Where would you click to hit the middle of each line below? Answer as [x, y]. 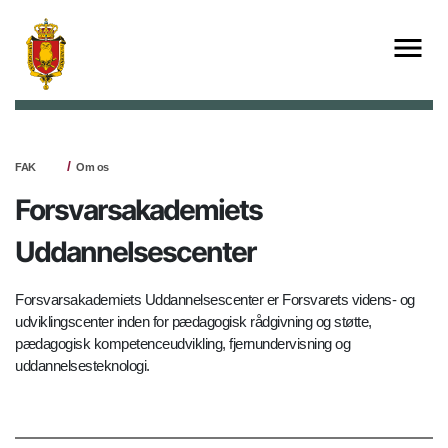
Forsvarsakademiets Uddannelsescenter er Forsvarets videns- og [215, 299]
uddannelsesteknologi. [84, 365]
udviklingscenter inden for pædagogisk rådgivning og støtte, [193, 321]
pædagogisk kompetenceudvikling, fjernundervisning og [182, 343]
